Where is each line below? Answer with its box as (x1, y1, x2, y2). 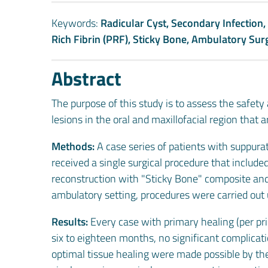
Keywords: (51, 15, 100, 31)
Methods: (51, 138, 95, 154)
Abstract (51, 64, 121, 93)
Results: (51, 214, 88, 230)
